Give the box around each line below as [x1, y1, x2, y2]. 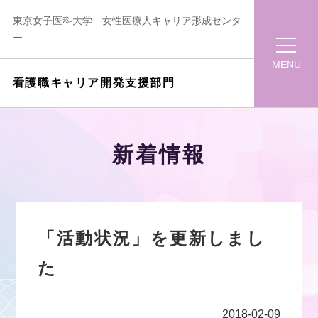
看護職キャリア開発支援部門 [12, 77, 175, 89]
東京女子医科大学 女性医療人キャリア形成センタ [12, 15, 241, 26]
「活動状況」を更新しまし [38, 229, 266, 248]
